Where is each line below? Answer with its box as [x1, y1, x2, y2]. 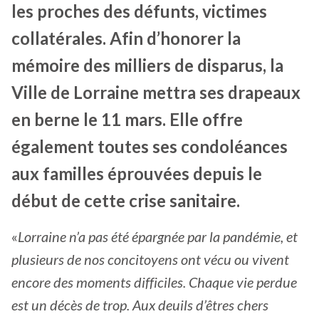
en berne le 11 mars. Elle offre [11, 108, 243, 130]
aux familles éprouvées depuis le [11, 162, 262, 184]
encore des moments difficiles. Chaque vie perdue [11, 273, 297, 291]
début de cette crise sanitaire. [11, 189, 240, 211]
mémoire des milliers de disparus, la [11, 54, 283, 75]
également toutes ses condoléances [11, 135, 288, 157]
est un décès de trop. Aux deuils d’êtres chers [11, 296, 268, 313]
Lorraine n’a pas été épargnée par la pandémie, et [18, 227, 298, 245]
